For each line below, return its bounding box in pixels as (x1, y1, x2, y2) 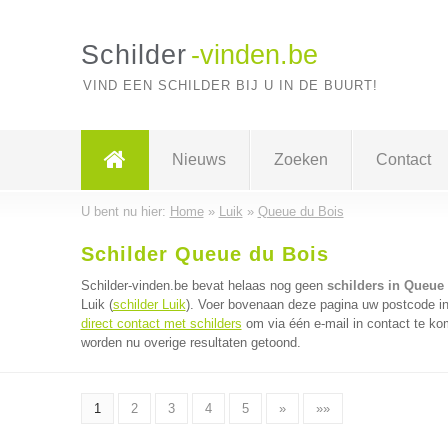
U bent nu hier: (80, 204, 170, 219)
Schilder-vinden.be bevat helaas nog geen (80, 278, 327, 293)
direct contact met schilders (80, 316, 242, 331)
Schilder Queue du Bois (80, 243, 329, 265)
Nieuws (171, 151, 226, 168)
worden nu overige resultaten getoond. (80, 335, 301, 350)
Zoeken (273, 151, 328, 168)
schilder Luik (112, 297, 186, 312)
